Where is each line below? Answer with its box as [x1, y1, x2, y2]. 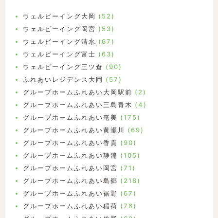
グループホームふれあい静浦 [22, 151, 118, 160]
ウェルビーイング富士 [22, 50, 96, 58]
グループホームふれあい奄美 [22, 113, 118, 122]
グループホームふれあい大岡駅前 [22, 88, 132, 96]
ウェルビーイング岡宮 [22, 25, 96, 33]
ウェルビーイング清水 [22, 37, 96, 46]
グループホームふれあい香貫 [22, 139, 118, 147]
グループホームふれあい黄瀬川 [22, 126, 125, 134]
